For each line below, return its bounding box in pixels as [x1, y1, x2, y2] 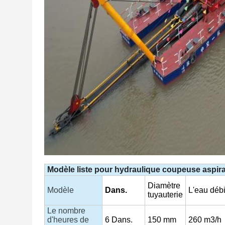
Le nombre [47, 206, 85, 215]
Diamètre [148, 181, 180, 190]
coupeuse [162, 165, 200, 174]
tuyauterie [148, 190, 183, 199]
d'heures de [47, 215, 89, 224]
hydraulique [115, 165, 160, 174]
